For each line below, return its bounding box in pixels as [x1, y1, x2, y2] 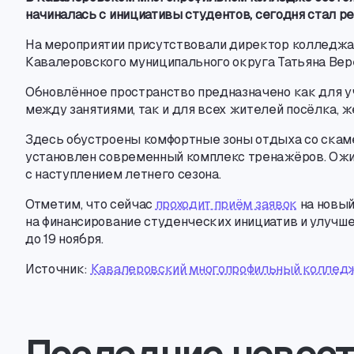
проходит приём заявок [155, 197, 297, 212]
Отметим [25, 197, 81, 212]
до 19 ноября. [25, 232, 104, 247]
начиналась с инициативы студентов [25, 7, 250, 22]
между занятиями [25, 102, 134, 117]
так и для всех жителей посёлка [137, 102, 337, 117]
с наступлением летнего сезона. [25, 167, 221, 182]
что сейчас [85, 197, 156, 212]
